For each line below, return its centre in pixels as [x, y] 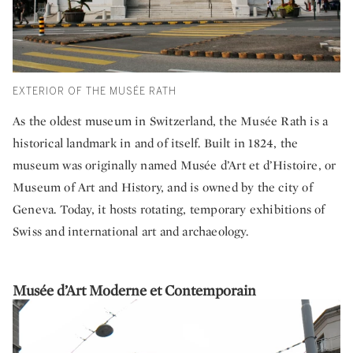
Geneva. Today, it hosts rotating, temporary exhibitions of [169, 209]
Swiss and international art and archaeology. [130, 231]
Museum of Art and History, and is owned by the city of [163, 187]
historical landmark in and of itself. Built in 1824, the [156, 143]
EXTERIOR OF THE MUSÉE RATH [95, 91]
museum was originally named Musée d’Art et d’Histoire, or [175, 165]
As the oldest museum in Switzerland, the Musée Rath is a [171, 121]
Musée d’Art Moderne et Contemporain [134, 290]
